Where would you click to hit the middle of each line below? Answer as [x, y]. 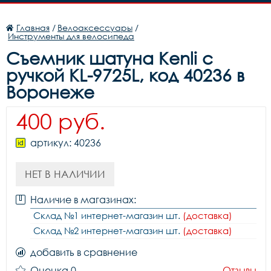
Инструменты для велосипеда [71, 36]
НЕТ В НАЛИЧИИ [65, 174]
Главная [33, 28]
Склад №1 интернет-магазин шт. [108, 215]
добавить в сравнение [84, 252]
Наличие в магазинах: [83, 200]
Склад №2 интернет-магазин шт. [108, 230]
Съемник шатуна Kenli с [109, 58]
